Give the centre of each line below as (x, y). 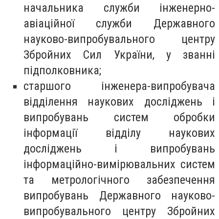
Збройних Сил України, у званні (119, 55)
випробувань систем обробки (119, 117)
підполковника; (62, 70)
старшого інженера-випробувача (119, 86)
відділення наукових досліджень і (119, 101)
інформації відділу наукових (119, 133)
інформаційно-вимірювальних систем (119, 164)
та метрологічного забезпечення (119, 180)
